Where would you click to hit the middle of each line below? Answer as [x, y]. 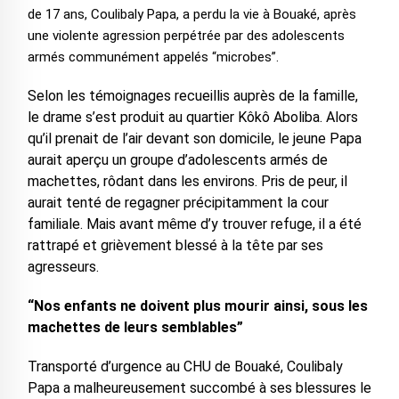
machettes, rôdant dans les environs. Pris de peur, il [187, 182]
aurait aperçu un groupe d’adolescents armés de [177, 160]
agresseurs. [63, 267]
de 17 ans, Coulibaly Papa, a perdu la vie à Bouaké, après [191, 15]
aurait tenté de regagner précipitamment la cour [178, 203]
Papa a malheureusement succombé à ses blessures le [199, 388]
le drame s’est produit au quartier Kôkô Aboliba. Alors [192, 118]
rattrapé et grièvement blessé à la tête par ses [175, 246]
